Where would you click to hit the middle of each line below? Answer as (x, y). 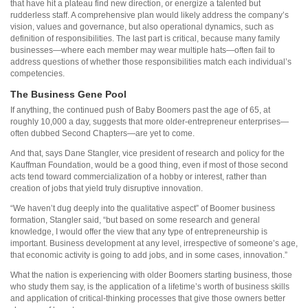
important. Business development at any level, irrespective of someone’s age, (154, 243)
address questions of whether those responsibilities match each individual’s (151, 62)
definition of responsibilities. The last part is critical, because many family (145, 39)
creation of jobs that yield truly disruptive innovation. (107, 188)
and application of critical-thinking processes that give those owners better (148, 298)
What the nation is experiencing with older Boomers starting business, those (151, 275)
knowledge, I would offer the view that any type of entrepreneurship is (139, 231)
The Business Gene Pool (68, 94)
